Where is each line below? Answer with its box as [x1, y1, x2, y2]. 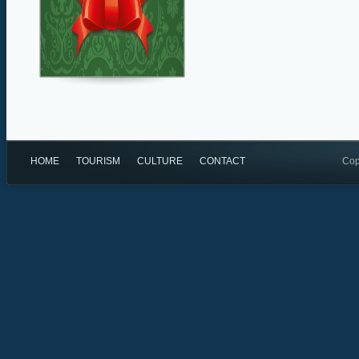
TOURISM [76, 155, 120, 167]
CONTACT [200, 155, 245, 167]
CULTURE [137, 155, 183, 167]
